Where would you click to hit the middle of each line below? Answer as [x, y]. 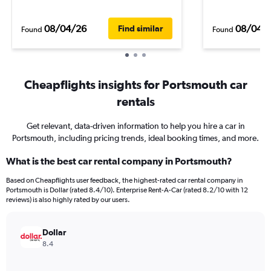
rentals [135, 101]
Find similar [140, 28]
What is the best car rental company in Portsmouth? [119, 161]
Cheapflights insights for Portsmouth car [135, 84]
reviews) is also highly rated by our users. [68, 200]
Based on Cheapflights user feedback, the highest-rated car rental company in [124, 180]
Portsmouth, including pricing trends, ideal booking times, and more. [135, 138]
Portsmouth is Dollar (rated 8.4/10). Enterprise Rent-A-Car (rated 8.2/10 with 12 [127, 190]
